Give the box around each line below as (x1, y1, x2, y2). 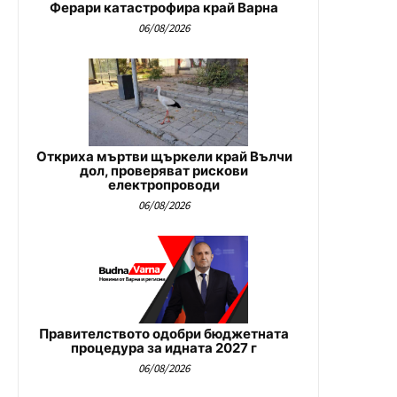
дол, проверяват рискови (80, 162, 248, 180)
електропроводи (108, 176, 220, 194)
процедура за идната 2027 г (71, 339, 257, 357)
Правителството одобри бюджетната (39, 325, 289, 343)
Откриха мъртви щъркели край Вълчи (35, 148, 292, 166)
